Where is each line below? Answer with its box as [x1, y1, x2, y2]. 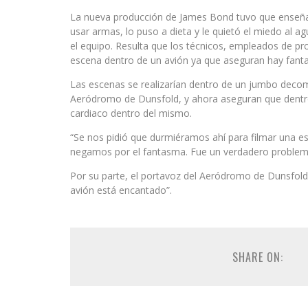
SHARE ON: [232, 249, 283, 265]
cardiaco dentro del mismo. [70, 107, 192, 120]
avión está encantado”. [70, 184, 172, 197]
